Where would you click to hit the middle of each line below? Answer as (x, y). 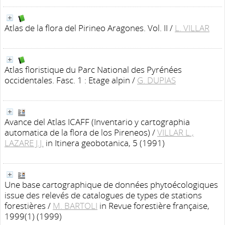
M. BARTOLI (75, 206)
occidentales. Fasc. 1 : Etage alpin (67, 80)
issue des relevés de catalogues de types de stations (103, 195)
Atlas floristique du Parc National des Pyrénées (93, 70)
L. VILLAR (192, 28)
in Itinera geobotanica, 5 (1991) (105, 143)
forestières (25, 206)
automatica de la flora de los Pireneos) (77, 132)
